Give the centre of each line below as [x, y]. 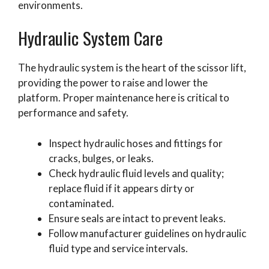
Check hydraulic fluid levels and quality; [136, 173]
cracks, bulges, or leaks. [101, 158]
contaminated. [81, 203]
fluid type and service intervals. [118, 248]
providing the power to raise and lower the [113, 83]
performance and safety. [73, 113]
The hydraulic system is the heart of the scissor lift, [132, 68]
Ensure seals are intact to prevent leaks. [137, 218]
